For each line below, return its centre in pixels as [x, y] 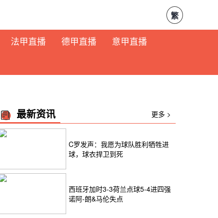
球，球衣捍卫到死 [96, 154]
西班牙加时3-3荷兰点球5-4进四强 [120, 189]
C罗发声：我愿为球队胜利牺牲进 [119, 144]
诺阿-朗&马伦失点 [96, 199]
